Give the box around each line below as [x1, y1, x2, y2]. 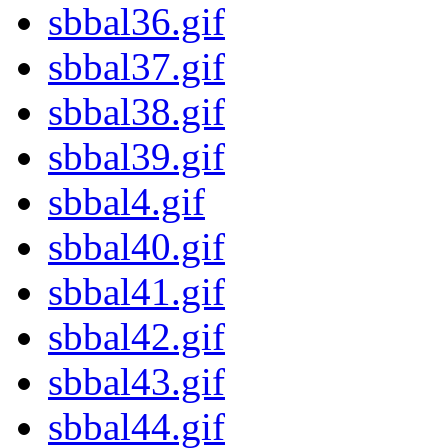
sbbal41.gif [48, 270, 225, 314]
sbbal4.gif [48, 180, 205, 224]
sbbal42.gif [48, 315, 225, 359]
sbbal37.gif [48, 45, 225, 89]
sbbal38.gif [48, 90, 225, 134]
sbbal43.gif [48, 360, 225, 404]
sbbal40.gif [48, 225, 225, 269]
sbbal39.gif [48, 135, 225, 179]
